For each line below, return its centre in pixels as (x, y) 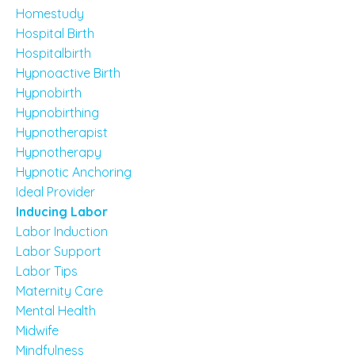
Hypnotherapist (62, 132)
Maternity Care (59, 291)
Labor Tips (47, 271)
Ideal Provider (55, 192)
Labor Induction (62, 231)
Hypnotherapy (59, 152)
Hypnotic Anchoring (74, 172)
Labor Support (59, 251)
